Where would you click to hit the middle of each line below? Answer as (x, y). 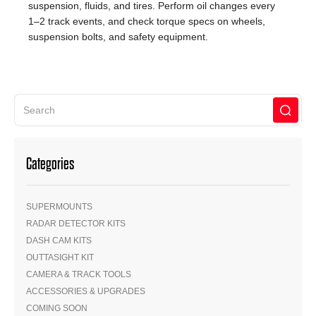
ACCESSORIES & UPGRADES (86, 291)
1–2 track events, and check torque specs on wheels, (147, 21)
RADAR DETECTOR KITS (76, 223)
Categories (50, 164)
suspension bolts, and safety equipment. (118, 36)
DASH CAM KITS (59, 240)
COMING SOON (57, 308)
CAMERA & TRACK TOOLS (79, 274)
